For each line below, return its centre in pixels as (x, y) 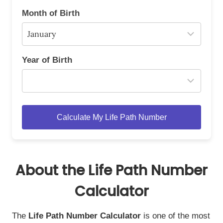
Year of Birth (47, 60)
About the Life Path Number (111, 170)
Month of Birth (51, 13)
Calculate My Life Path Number (111, 117)
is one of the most (175, 216)
